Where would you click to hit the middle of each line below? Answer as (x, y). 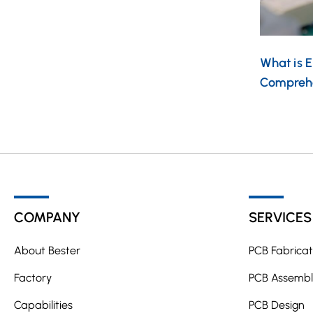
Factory (33, 278)
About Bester (47, 251)
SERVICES (280, 218)
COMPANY (47, 218)
